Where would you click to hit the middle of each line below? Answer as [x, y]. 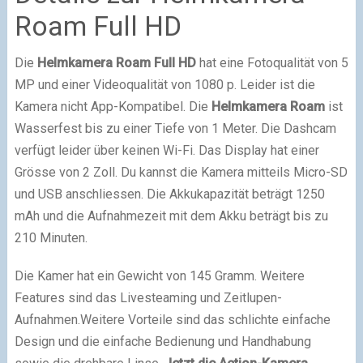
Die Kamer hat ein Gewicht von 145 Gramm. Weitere [159, 275]
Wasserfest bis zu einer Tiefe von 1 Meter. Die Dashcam [175, 128]
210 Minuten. [51, 237]
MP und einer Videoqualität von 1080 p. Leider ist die [164, 84]
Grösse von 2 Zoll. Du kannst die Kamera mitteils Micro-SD [181, 172]
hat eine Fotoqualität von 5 [272, 62]
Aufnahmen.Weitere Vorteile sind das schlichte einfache [172, 319]
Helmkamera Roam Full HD [116, 62]
